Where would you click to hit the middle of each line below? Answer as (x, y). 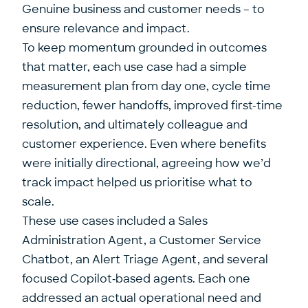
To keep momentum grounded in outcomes (144, 48)
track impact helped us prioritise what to (137, 183)
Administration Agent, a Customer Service (142, 240)
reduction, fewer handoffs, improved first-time (152, 106)
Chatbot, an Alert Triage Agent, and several (145, 260)
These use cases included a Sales (115, 221)
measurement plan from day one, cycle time (146, 86)
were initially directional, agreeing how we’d (146, 163)
